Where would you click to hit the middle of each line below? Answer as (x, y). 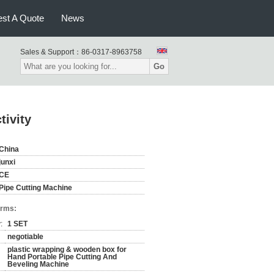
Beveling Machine (38, 264)
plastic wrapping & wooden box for (67, 250)
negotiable (25, 237)
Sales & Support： (51, 52)
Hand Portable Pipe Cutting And (62, 257)
